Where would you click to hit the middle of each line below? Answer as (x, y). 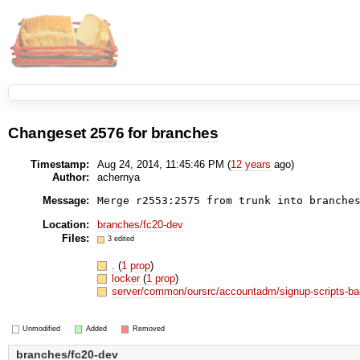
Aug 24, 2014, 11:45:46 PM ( (164, 164)
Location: (65, 224)
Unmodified (42, 328)
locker (128, 278)
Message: (65, 200)
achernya (118, 177)
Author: (70, 177)
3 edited (121, 239)
